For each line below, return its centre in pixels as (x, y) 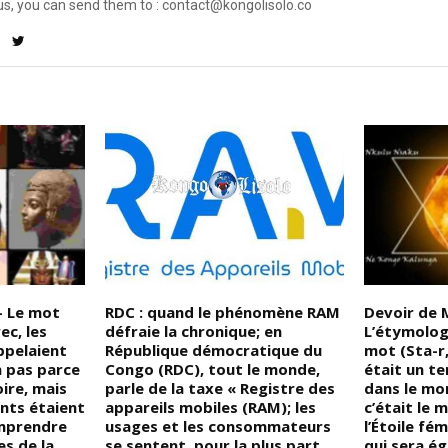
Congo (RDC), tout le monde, (213, 368)
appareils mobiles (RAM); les (211, 406)
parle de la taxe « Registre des (220, 387)
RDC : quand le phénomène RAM (223, 311)
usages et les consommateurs (218, 425)
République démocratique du (214, 349)
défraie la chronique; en (194, 330)
